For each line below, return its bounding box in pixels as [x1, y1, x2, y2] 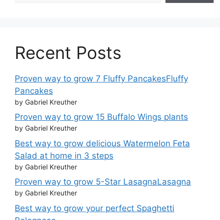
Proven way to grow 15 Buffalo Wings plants [15, 112, 188, 122]
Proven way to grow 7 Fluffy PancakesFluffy [15, 73, 188, 83]
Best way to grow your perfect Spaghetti [15, 203, 174, 213]
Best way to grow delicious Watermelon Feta [15, 138, 190, 148]
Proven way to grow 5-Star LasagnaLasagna [15, 177, 191, 187]
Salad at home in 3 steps [15, 150, 113, 161]
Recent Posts [15, 42, 121, 63]
